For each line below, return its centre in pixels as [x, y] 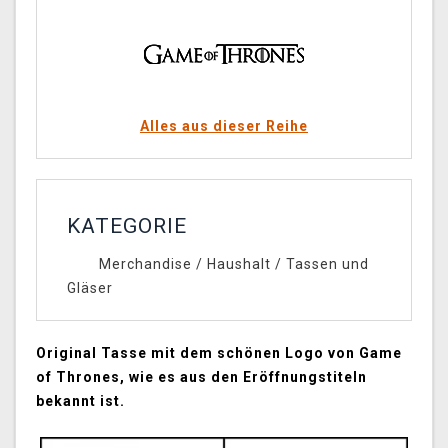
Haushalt [238, 264]
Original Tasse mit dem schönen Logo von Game [219, 353]
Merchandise [145, 264]
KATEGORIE [127, 226]
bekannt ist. [80, 401]
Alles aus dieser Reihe [224, 126]
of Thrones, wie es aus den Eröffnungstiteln [201, 377]
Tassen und [327, 264]
